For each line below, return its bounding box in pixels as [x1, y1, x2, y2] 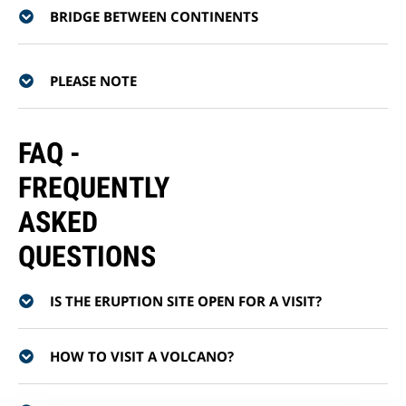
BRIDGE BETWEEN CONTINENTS [50, 7, 258, 25]
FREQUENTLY [18, 170, 169, 205]
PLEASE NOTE [50, 72, 137, 90]
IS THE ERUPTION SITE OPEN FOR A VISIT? [50, 292, 322, 310]
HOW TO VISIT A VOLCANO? [50, 347, 234, 365]
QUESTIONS [18, 239, 156, 274]
